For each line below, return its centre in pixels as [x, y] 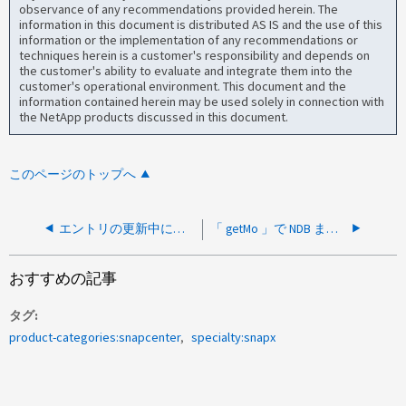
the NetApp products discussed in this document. [154, 117]
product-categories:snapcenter [95, 338]
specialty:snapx [234, 338]
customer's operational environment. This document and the [183, 87]
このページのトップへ [73, 174]
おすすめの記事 [63, 278]
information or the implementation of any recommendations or [189, 40]
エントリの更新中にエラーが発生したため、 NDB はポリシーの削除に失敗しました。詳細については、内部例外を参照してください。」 [179, 228]
